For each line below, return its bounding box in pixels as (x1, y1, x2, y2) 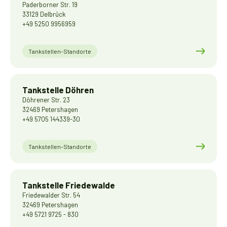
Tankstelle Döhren (22, 85, 94, 95)
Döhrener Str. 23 (22, 96, 70, 104)
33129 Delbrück (22, 10, 66, 18)
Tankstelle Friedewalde (22, 180, 115, 190)
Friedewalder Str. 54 (22, 191, 80, 199)
